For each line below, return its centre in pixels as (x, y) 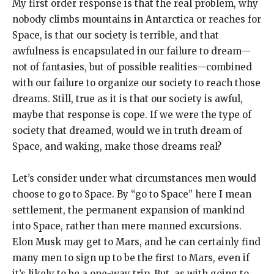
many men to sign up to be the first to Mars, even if (131, 257)
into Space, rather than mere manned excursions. (127, 226)
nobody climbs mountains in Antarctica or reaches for (137, 19)
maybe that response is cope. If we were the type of (132, 114)
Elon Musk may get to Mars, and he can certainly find (136, 242)
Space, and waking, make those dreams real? (117, 146)
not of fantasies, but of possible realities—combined (132, 67)
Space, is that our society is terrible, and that (116, 35)
